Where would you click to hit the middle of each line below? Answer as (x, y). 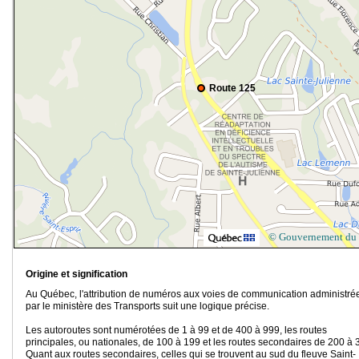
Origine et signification (77, 274)
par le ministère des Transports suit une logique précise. (147, 307)
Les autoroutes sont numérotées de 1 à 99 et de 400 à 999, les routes (176, 331)
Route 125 (232, 89)
